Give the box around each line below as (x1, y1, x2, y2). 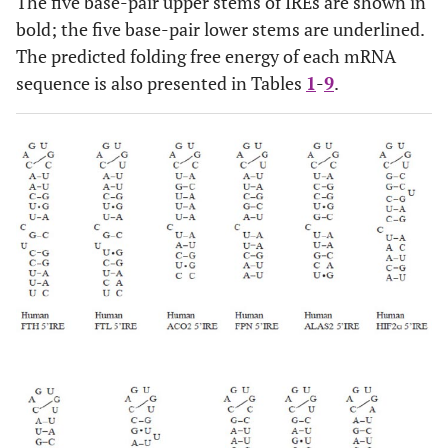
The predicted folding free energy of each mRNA (16, 44, 396, 68)
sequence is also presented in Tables (16, 71, 306, 95)
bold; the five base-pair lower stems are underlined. (16, 17, 424, 41)
